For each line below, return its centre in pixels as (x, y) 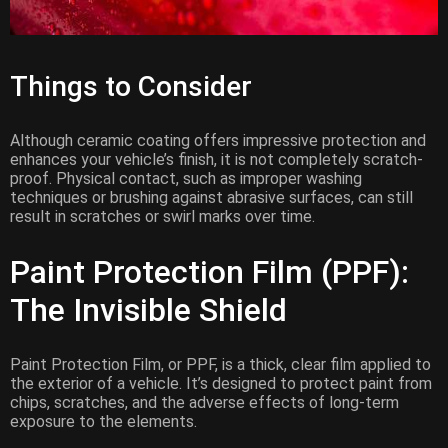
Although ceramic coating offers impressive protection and (218, 141)
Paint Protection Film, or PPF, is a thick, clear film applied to (220, 365)
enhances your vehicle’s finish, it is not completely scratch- (216, 160)
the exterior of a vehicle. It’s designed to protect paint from (221, 384)
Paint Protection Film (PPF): (209, 271)
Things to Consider (131, 87)
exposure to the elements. (103, 422)
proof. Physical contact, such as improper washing (186, 179)
